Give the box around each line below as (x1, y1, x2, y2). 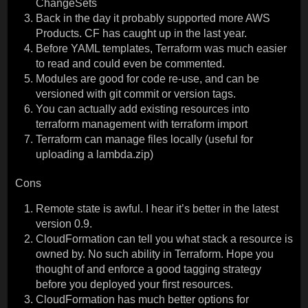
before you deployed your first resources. (35, 278, 233, 290)
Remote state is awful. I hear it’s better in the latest (35, 202, 278, 214)
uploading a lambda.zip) (35, 148, 153, 160)
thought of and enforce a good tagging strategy (35, 263, 261, 275)
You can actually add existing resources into (35, 102, 250, 115)
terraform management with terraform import (35, 118, 247, 130)
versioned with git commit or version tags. (35, 87, 236, 100)
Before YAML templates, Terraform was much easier (35, 42, 287, 54)
